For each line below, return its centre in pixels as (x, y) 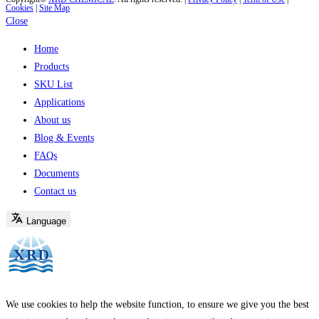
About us (52, 120)
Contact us (55, 192)
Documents (57, 174)
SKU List (53, 85)
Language (46, 221)
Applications (59, 103)
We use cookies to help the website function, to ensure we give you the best (157, 305)
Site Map (54, 8)
